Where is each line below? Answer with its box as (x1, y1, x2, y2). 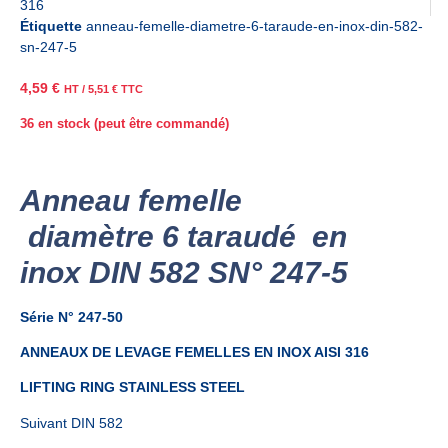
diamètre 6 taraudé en (20, 219, 347, 253)
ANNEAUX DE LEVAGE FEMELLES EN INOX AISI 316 (20, 343, 369, 360)
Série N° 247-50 (20, 308, 123, 325)
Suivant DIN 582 (20, 414, 123, 431)
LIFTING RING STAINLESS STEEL (20, 379, 245, 396)
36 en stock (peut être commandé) (20, 115, 229, 131)
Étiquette (20, 18, 82, 35)
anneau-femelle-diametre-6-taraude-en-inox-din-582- (86, 18, 423, 35)
